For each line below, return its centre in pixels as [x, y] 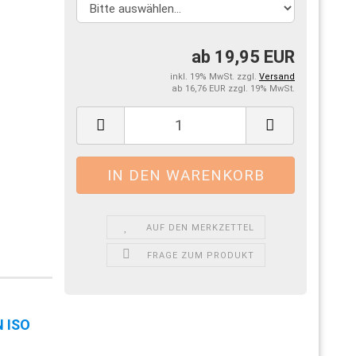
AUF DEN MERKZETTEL [201, 227]
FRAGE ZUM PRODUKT [200, 255]
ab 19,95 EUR [243, 56]
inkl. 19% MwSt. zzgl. [215, 76]
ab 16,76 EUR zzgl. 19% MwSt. [233, 88]
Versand [277, 76]
